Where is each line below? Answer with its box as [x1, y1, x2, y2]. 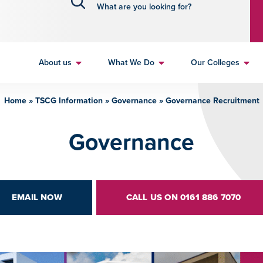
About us [38, 56, 72, 69]
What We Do [107, 56, 154, 69]
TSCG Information [35, 95, 103, 107]
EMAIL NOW [11, 191, 62, 204]
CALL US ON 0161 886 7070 [126, 191, 241, 204]
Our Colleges [190, 56, 240, 69]
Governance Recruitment [165, 95, 259, 107]
